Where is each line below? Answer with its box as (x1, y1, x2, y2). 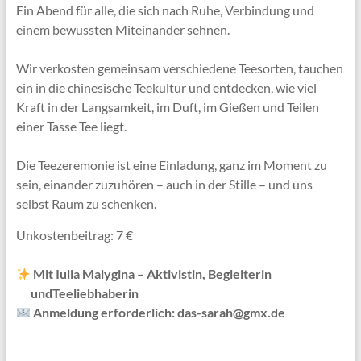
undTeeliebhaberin (15, 285, 141, 301)
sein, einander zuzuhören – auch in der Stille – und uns (15, 176, 313, 193)
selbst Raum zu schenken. (15, 196, 159, 212)
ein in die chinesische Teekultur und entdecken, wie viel (15, 80, 317, 96)
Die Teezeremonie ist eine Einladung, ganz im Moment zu (15, 157, 327, 173)
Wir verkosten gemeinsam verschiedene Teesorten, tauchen (15, 60, 343, 77)
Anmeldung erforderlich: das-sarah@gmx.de (30, 305, 285, 321)
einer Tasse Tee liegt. (15, 118, 129, 135)
